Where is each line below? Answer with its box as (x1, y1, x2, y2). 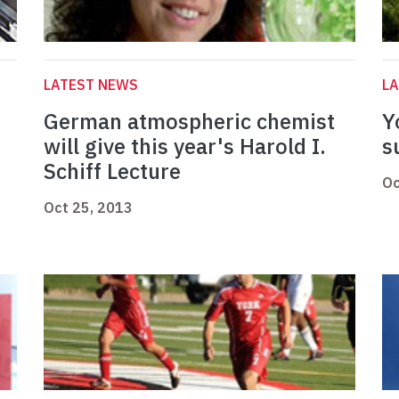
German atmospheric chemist (44, 107, 335, 136)
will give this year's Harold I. (44, 132, 326, 161)
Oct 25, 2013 (44, 199, 133, 217)
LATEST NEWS (44, 76, 138, 94)
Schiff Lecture (44, 157, 181, 186)
